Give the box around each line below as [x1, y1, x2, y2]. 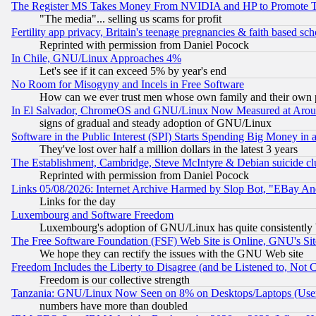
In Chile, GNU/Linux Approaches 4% [11, 52, 181, 65]
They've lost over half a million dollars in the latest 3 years [39, 143, 298, 156]
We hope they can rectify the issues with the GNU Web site [39, 248, 303, 260]
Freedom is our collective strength [39, 274, 190, 286]
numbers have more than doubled [39, 300, 188, 312]
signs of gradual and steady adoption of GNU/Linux [39, 117, 272, 130]
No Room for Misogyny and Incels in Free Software [11, 78, 244, 91]
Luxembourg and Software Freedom [11, 209, 174, 221]
